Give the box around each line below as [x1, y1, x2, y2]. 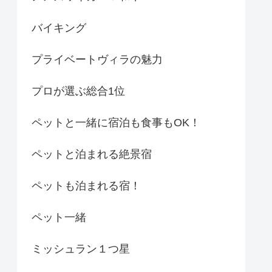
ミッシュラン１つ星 [32, 243, 130, 256]
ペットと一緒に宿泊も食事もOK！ [32, 117, 200, 129]
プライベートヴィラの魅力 [32, 53, 163, 66]
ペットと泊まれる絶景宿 [32, 148, 152, 161]
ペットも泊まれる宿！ [32, 180, 141, 192]
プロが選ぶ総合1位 [32, 85, 125, 98]
